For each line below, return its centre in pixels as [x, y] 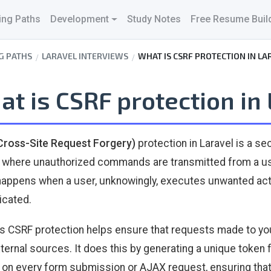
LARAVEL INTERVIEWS [85, 56]
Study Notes [154, 19]
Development [80, 19]
